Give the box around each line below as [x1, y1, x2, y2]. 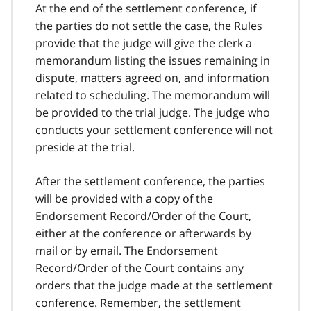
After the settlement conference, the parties [35, 173, 265, 189]
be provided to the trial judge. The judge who [35, 104, 270, 120]
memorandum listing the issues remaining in [35, 52, 270, 68]
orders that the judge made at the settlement [35, 277, 273, 293]
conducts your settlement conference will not [35, 121, 273, 137]
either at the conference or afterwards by [35, 225, 251, 241]
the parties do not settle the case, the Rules [35, 17, 262, 33]
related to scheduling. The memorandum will [35, 87, 270, 103]
